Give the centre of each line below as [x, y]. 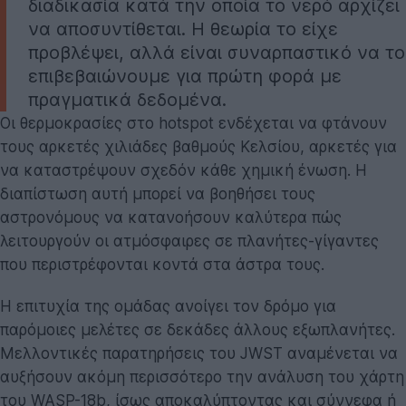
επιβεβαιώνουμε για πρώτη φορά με [185, 76]
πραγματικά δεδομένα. [127, 99]
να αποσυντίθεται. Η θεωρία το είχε [183, 29]
